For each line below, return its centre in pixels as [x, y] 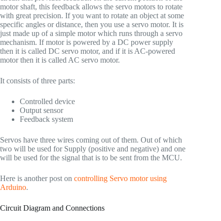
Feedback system [46, 119]
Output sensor [41, 110]
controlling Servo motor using [120, 179]
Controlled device [47, 102]
